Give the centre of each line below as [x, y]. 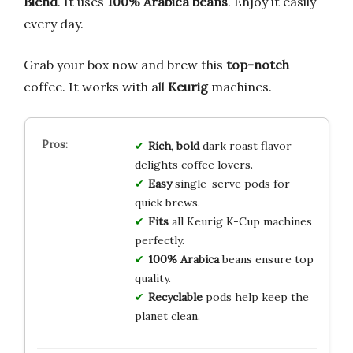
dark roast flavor [245, 145]
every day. [54, 23]
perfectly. [159, 240]
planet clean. [167, 316]
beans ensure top [266, 259]
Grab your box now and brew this [125, 64]
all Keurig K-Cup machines [240, 221]
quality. [152, 278]
